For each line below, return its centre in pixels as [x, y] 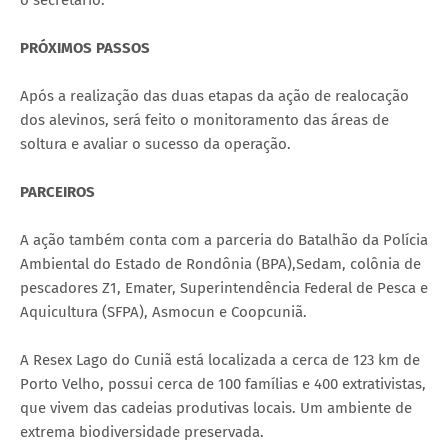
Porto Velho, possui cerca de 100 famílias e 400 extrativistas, [223, 383]
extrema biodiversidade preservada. [142, 431]
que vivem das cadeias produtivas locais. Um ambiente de [216, 407]
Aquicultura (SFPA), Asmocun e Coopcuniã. [163, 311]
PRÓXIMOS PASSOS [85, 47]
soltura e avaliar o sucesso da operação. [155, 143]
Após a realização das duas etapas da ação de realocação [214, 95]
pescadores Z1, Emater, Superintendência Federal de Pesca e [224, 287]
